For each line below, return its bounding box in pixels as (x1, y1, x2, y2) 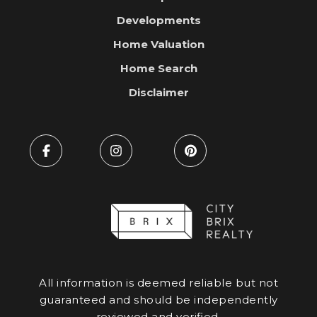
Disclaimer (128, 86, 189, 100)
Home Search (120, 62, 197, 76)
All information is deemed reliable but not (39, 276, 278, 290)
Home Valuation (113, 38, 204, 52)
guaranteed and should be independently (39, 293, 278, 307)
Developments (116, 13, 201, 28)
